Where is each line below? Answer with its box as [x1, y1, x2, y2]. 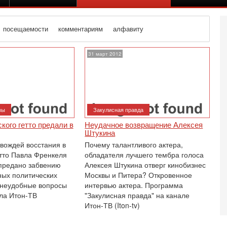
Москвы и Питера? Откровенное [85, 170, 193, 180]
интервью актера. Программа [85, 180, 183, 190]
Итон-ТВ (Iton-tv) [85, 200, 140, 210]
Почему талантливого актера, [85, 139, 183, 149]
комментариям [58, 24, 103, 33]
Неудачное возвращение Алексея [85, 119, 203, 130]
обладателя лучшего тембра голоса [85, 149, 204, 160]
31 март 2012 [88, 50, 122, 57]
